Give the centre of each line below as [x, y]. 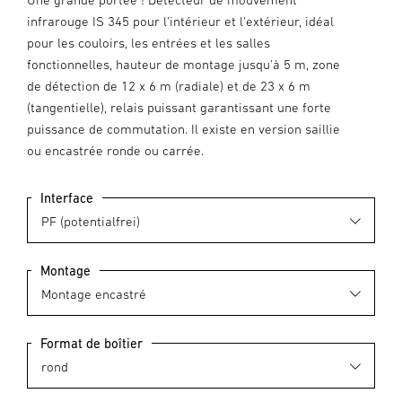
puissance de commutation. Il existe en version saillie [184, 129]
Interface [67, 197]
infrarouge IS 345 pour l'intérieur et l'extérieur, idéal [180, 21]
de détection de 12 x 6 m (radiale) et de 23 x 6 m [169, 86]
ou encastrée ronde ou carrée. [115, 150]
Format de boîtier [92, 343]
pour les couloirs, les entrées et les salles [149, 43]
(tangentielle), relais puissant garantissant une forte [179, 107]
